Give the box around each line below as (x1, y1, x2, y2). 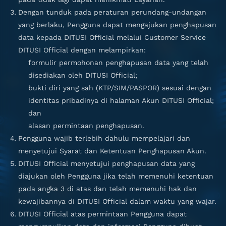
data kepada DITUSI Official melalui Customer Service (18, 33, 206, 41)
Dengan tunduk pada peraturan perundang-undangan (18, 8, 206, 16)
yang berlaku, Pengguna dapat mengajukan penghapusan (18, 21, 216, 29)
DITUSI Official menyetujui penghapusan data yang (18, 159, 195, 167)
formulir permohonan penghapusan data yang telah (28, 59, 208, 67)
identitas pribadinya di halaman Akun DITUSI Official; (28, 96, 214, 104)
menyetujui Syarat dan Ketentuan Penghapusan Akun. (18, 147, 206, 155)
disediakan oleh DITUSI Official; (28, 71, 137, 79)
